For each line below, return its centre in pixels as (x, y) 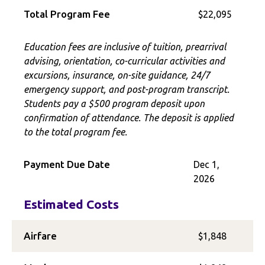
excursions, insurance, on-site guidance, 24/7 (117, 75)
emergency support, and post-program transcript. (127, 89)
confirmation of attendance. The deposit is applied (129, 118)
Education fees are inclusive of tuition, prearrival (125, 47)
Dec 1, (206, 164)
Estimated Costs (71, 204)
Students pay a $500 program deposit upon (114, 104)
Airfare (40, 236)
